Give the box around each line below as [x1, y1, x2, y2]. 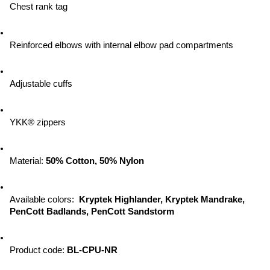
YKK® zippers [10, 118, 66, 127]
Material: [10, 156, 46, 166]
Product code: [10, 245, 67, 255]
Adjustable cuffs [10, 79, 72, 89]
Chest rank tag [10, 2, 67, 11]
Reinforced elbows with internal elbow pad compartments [10, 40, 233, 50]
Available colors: [10, 195, 79, 204]
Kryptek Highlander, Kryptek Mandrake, [79, 195, 245, 204]
